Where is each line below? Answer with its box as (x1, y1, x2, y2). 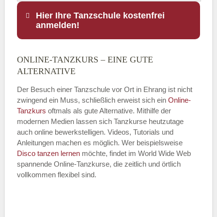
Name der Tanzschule (50, 172, 123, 181)
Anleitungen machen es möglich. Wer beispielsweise (17, 138, 183, 147)
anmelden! (36, 20, 79, 30)
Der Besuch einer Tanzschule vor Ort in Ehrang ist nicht (17, 85, 192, 93)
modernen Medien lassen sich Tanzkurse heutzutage (17, 117, 184, 125)
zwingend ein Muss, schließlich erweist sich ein (17, 95, 168, 104)
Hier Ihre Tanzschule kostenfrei (36, 10, 165, 20)
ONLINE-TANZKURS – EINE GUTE (17, 54, 153, 64)
